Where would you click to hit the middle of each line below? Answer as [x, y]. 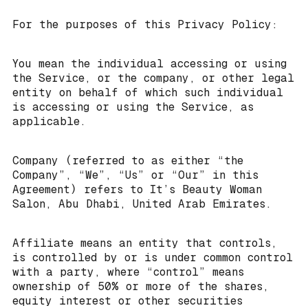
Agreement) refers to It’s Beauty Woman [137, 190]
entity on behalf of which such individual [148, 93]
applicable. [49, 122]
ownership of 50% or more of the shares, [141, 287]
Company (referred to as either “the [128, 161]
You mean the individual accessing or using [150, 64]
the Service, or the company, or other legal [153, 78]
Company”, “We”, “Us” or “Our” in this [135, 175]
